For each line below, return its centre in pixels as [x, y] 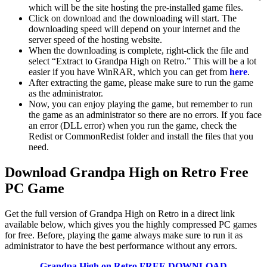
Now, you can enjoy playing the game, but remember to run [141, 104]
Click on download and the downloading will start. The [133, 18]
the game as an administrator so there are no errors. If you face [145, 115]
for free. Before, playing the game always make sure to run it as [124, 235]
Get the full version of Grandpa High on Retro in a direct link [120, 213]
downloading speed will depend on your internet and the [134, 29]
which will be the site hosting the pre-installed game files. [137, 7]
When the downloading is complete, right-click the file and [139, 50]
